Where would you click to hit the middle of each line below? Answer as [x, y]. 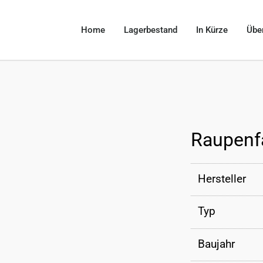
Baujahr [217, 244]
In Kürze [212, 30]
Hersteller [222, 179]
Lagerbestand [151, 30]
